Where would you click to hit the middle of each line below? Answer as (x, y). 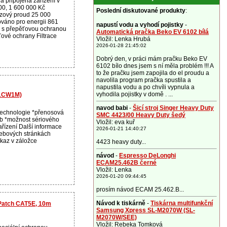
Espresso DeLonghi (147, 156)
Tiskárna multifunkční (182, 203)
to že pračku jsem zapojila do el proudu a (153, 73)
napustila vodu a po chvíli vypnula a (145, 87)
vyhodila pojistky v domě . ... (135, 94)
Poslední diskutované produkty (141, 11)
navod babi (112, 108)
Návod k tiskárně (122, 203)
